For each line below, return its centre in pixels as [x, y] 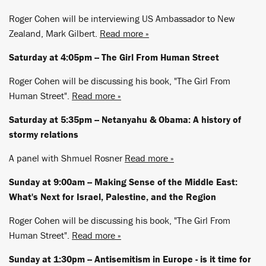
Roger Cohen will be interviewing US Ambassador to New [122, 18]
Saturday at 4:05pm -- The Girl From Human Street [114, 57]
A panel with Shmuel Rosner [67, 158]
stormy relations [44, 134]
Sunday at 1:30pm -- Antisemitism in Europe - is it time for [130, 259]
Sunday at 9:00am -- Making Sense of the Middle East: [123, 182]
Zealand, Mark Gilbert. [54, 33]
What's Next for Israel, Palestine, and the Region [113, 197]
